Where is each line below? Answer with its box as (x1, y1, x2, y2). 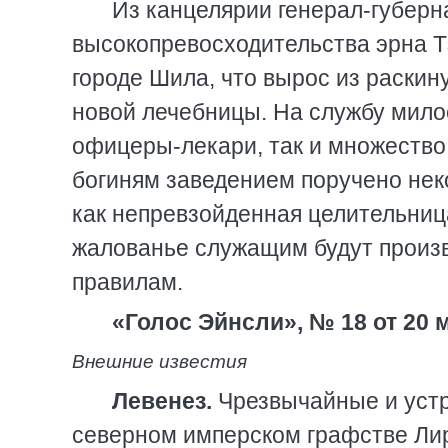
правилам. (72, 269, 183, 295)
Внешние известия (72, 351, 247, 372)
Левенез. (112, 388, 212, 414)
